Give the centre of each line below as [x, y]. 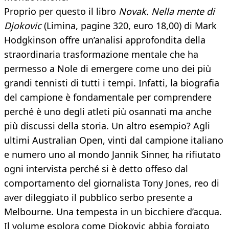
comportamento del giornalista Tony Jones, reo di [112, 183]
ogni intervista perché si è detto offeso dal [96, 169]
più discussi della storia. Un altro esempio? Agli [107, 126]
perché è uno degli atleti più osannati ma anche [108, 112]
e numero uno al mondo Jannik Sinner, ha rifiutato [112, 155]
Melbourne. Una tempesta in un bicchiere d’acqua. [113, 212]
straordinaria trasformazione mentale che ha [101, 54]
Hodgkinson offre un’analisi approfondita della [105, 40]
